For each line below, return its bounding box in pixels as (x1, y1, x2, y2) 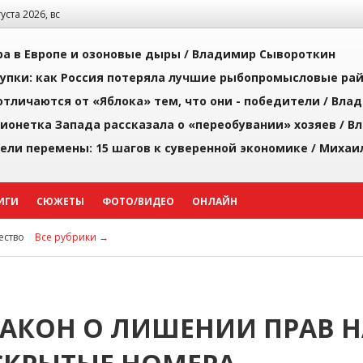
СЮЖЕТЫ (36, 194, 84, 208)
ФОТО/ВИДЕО (102, 194, 174, 208)
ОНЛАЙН (192, 194, 237, 208)
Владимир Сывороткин (192, 46, 335, 62)
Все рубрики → (35, 230, 109, 244)
